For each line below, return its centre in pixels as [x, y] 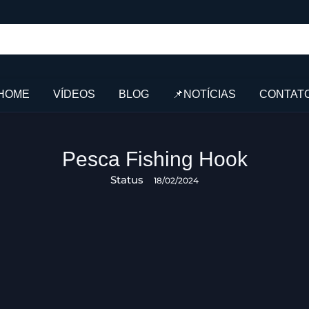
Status [127, 179]
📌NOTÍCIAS [204, 94]
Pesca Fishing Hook [154, 159]
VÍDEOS [74, 94]
